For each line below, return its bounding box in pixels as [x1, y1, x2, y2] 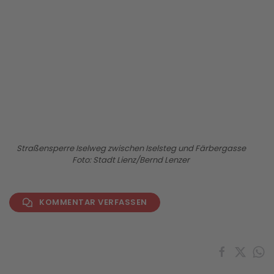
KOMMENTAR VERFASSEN [39, 196, 147, 208]
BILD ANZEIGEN [105, 54, 169, 67]
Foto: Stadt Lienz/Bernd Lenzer [72, 154, 190, 166]
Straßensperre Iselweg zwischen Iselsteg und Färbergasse [16, 142, 246, 154]
